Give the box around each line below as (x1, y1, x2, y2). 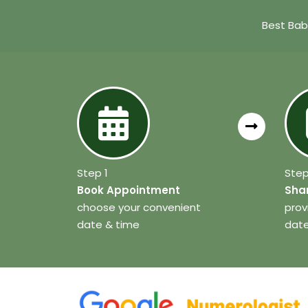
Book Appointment (77, 183, 180, 198)
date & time (77, 217, 140, 232)
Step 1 (77, 166, 108, 181)
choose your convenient (77, 200, 201, 215)
